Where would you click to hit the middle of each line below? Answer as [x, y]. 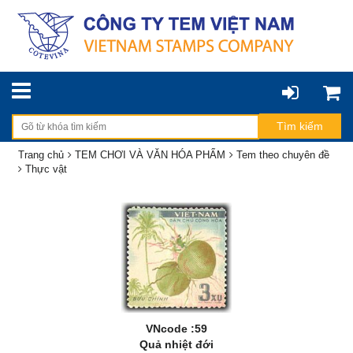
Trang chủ [41, 155]
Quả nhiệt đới [176, 344]
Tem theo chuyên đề [283, 155]
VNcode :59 [176, 329]
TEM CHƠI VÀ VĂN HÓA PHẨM [150, 155]
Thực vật [46, 169]
